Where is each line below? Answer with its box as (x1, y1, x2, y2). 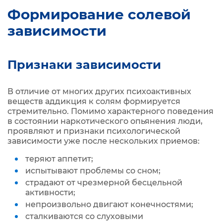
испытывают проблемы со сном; (25, 166, 163, 175)
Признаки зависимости (7, 57, 165, 72)
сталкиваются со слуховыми (25, 212, 143, 221)
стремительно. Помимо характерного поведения (7, 107, 214, 116)
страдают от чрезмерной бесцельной (25, 178, 182, 187)
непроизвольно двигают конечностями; (25, 200, 195, 209)
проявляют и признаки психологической (7, 126, 180, 136)
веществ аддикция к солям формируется (7, 97, 180, 106)
